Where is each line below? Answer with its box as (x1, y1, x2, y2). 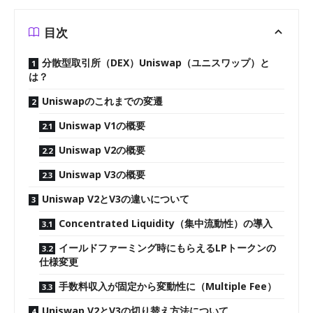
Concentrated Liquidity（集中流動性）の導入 (59, 217, 272, 230)
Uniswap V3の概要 (59, 168, 145, 181)
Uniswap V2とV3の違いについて (42, 192, 189, 205)
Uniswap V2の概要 (59, 143, 145, 156)
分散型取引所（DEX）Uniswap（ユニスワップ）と (42, 56, 270, 69)
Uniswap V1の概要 (59, 119, 145, 132)
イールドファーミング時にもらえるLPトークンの (59, 241, 276, 254)
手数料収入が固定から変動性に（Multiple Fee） (59, 279, 277, 293)
